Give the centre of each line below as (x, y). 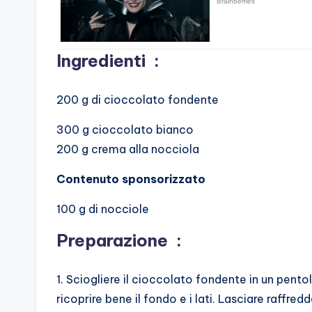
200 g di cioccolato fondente (139, 100)
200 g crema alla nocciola (129, 149)
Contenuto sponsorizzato (131, 179)
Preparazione (112, 241)
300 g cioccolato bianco (126, 130)
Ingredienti (101, 61)
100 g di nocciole (104, 209)
